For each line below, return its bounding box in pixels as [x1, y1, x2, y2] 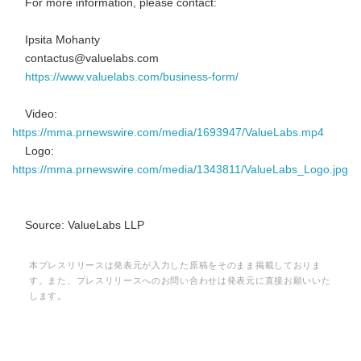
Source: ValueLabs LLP [12, 219, 144, 231]
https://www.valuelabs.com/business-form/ [25, 71, 239, 83]
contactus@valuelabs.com [12, 52, 159, 64]
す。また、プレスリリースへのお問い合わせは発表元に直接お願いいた [29, 276, 331, 285]
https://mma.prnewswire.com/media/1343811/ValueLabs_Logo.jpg [12, 164, 348, 176]
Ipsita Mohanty [12, 34, 100, 46]
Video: [12, 108, 57, 120]
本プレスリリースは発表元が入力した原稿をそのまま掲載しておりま [29, 260, 322, 270]
